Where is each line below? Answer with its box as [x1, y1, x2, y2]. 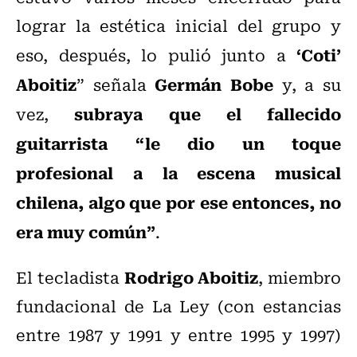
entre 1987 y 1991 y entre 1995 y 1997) [16, 321, 341, 347]
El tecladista [16, 264, 124, 289]
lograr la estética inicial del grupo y [16, 12, 341, 37]
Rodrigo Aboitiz [124, 263, 259, 289]
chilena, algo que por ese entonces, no [16, 188, 341, 214]
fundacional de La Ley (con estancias [16, 292, 341, 318]
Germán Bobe [155, 70, 274, 96]
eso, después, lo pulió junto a [16, 41, 296, 67]
